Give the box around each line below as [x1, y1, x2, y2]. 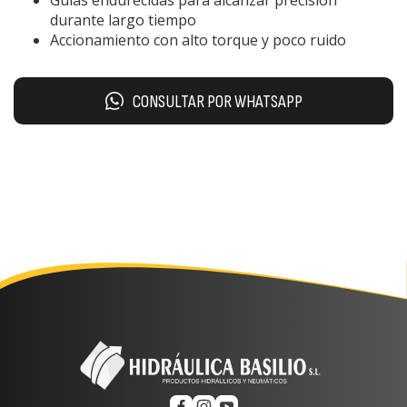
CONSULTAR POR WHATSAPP [132, 91, 303, 114]
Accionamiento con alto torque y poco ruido [50, 29, 346, 50]
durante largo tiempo [50, 9, 196, 30]
